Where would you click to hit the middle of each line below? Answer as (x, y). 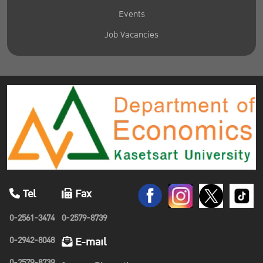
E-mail (89, 242)
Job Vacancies (131, 35)
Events (131, 15)
